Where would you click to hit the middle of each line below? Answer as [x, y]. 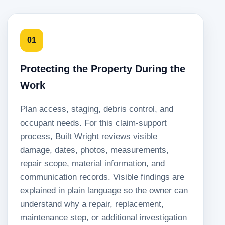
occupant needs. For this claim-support [93, 123]
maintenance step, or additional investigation [103, 218]
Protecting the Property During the [103, 69]
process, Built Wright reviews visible [89, 137]
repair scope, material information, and [92, 164]
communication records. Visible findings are [102, 177]
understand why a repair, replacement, [92, 204]
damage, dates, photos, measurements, [94, 150]
